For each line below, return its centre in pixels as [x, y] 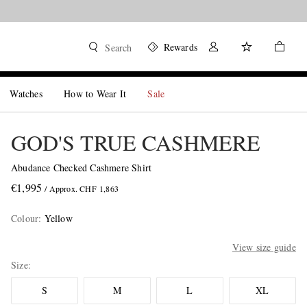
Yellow [58, 218]
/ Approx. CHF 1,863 [82, 188]
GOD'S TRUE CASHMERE [135, 142]
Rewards [180, 47]
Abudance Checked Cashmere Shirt [81, 168]
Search [119, 48]
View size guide [264, 247]
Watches [26, 94]
